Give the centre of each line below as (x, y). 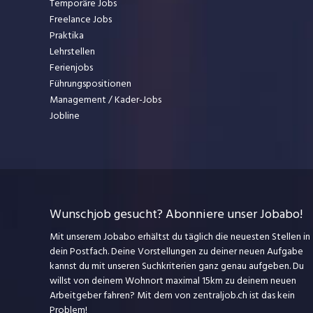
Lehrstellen (72, 52)
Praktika (66, 36)
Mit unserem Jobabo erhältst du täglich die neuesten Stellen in (180, 237)
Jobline (64, 116)
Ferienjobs (71, 68)
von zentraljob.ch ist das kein (234, 296)
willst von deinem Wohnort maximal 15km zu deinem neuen (173, 281)
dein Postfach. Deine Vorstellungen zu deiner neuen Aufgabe (176, 252)
